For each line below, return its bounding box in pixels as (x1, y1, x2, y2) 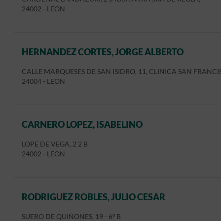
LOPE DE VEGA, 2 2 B (22, 140, 88, 148)
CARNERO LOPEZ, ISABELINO (22, 119, 143, 130)
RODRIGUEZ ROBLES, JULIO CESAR (22, 191, 165, 202)
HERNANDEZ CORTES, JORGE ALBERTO (22, 46, 184, 57)
